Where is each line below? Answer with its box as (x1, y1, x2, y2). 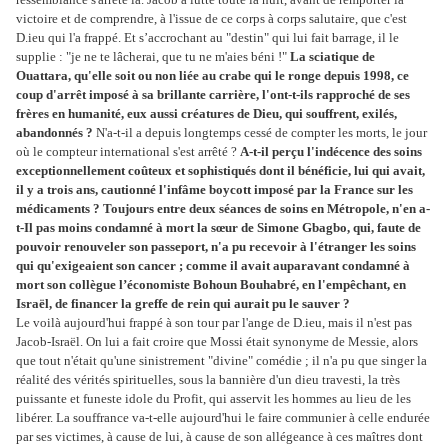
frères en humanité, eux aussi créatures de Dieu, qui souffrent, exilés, (16, 106, 397, 122)
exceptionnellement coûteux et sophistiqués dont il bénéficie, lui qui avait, (16, 163, 425, 179)
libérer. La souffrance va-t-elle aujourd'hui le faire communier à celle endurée (16, 410, 430, 426)
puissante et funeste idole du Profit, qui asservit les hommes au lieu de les (16, 391, 411, 407)
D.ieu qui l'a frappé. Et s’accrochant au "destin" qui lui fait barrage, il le (16, 30, 399, 46)
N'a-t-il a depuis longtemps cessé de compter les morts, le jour (93, 125, 427, 141)
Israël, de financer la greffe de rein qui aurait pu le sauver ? (16, 296, 350, 312)
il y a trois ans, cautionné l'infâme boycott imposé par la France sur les (16, 182, 413, 198)
